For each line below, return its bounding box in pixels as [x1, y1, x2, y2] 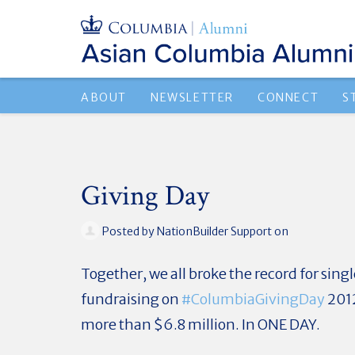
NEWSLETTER [151, 90, 234, 105]
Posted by [100, 223, 157, 239]
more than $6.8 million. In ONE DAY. [81, 315, 323, 334]
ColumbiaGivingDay [191, 289, 325, 308]
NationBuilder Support [157, 223, 272, 239]
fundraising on [81, 289, 181, 308]
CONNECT [258, 90, 319, 105]
